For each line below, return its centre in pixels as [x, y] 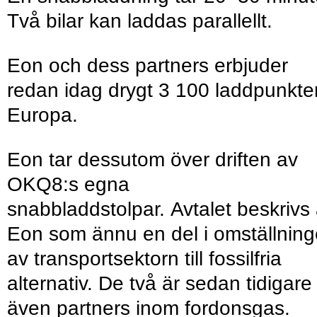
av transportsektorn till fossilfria [144, 259]
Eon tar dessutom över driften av [152, 160]
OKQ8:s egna [68, 185]
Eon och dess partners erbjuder [148, 66]
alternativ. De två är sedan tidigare [160, 284]
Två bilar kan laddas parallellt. [143, 21]
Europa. [45, 115]
